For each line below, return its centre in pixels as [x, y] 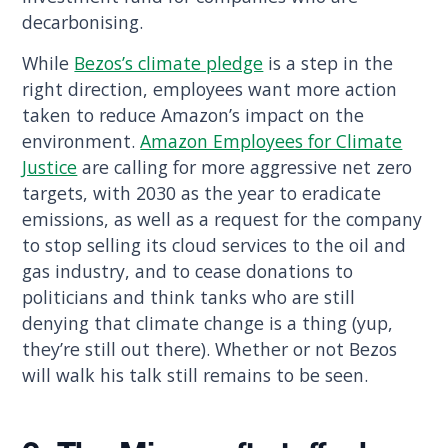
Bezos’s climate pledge [169, 63]
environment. [81, 141]
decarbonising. [85, 21]
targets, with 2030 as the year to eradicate [202, 193]
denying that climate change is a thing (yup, [208, 323]
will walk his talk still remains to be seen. [200, 375]
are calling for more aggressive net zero [245, 167]
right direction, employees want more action [210, 89]
